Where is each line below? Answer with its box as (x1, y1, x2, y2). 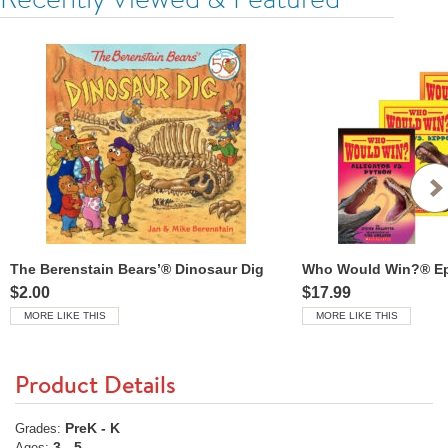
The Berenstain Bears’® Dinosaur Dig (10, 261, 264, 277)
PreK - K (65, 420, 120, 436)
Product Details (15, 368, 176, 400)
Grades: (15, 422, 61, 436)
